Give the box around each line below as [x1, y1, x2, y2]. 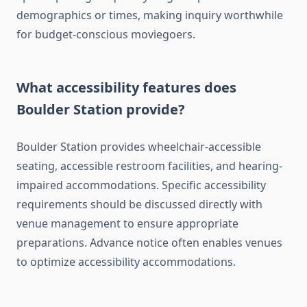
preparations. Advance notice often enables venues [16, 235, 282, 251]
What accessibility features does [16, 78, 236, 97]
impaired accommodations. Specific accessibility [16, 177, 266, 193]
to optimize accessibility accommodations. [16, 254, 236, 270]
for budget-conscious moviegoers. [16, 27, 195, 42]
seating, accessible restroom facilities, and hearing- [16, 158, 282, 174]
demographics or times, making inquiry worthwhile [16, 8, 283, 23]
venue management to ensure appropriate [16, 216, 238, 232]
